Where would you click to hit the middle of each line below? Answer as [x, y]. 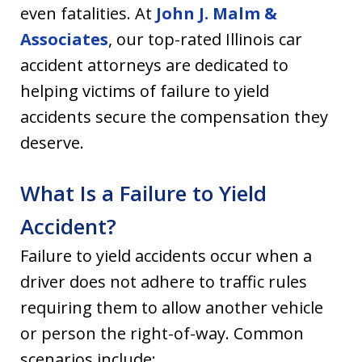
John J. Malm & [217, 14]
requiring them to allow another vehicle [172, 308]
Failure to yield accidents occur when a [166, 256]
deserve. [52, 143]
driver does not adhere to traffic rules [164, 282]
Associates [64, 40]
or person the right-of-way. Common [162, 334]
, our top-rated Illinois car [205, 40]
